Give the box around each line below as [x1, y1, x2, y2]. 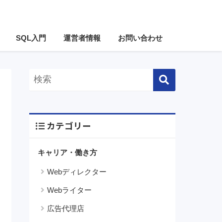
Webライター [47, 185, 92, 194]
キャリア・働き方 [37, 148, 97, 157]
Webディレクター [47, 167, 107, 176]
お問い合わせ [117, 34, 163, 42]
